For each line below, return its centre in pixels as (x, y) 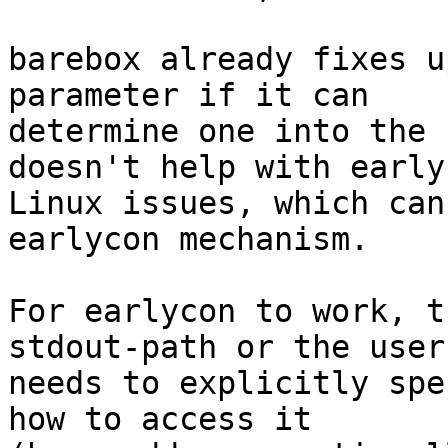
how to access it (160, 419)
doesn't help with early (226, 167)
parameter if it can (188, 95)
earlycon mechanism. (188, 239)
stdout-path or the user (226, 347)
